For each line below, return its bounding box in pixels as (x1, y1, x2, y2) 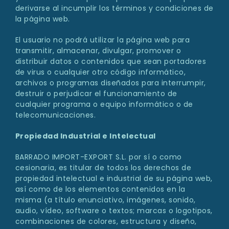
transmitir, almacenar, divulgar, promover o (15, 45, 181, 56)
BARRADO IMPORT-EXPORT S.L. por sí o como (15, 152, 182, 163)
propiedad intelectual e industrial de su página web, (15, 173, 213, 184)
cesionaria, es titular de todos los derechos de (15, 163, 192, 173)
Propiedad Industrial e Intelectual (15, 131, 156, 142)
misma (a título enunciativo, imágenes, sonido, (15, 195, 196, 205)
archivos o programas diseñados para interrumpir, (15, 78, 206, 88)
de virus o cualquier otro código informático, (15, 67, 186, 78)
